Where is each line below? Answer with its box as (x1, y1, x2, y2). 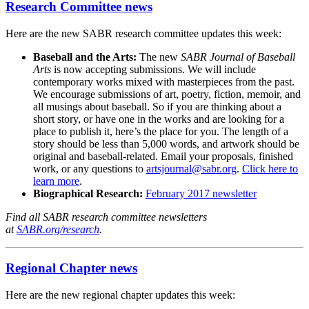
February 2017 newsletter (146, 187, 257, 199)
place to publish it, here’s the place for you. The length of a (33, 125, 288, 137)
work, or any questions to (33, 162, 146, 175)
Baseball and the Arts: (33, 50, 139, 63)
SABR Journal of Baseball (181, 50, 295, 63)
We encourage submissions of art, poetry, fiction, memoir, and (33, 88, 301, 100)
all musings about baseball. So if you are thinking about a (33, 100, 281, 112)
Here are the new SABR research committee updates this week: (6, 27, 281, 39)
